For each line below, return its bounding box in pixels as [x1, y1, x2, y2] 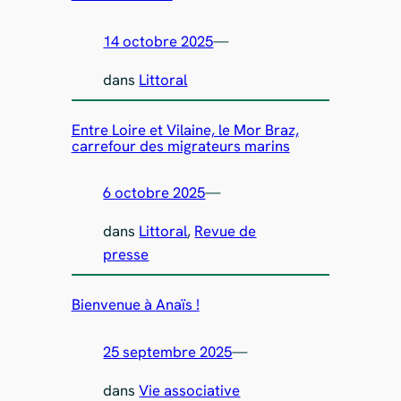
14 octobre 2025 [103, 30, 214, 51]
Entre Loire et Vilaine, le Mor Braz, [71, 119, 299, 140]
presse [103, 244, 149, 265]
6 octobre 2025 [103, 183, 206, 203]
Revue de [194, 221, 257, 242]
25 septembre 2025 [103, 341, 233, 362]
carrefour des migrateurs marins [71, 135, 290, 156]
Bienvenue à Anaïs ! [71, 294, 200, 315]
